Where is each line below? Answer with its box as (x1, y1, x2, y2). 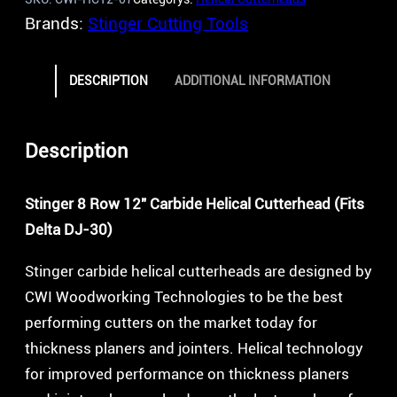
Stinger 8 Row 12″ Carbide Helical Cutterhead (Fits (25, 195, 364, 214)
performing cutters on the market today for (25, 313, 317, 331)
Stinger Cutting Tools (88, 12, 248, 34)
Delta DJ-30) (25, 221, 113, 239)
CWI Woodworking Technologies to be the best (25, 287, 343, 306)
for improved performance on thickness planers (25, 364, 349, 383)
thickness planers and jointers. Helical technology (25, 339, 363, 357)
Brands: (25, 12, 88, 34)
